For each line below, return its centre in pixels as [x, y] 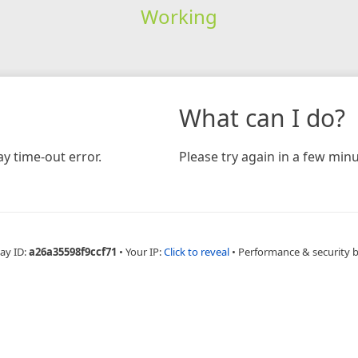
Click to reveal [197, 251]
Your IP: [145, 251]
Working [179, 16]
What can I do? [262, 117]
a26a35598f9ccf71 [73, 251]
